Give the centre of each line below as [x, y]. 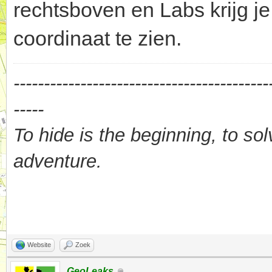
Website [39, 245]
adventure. [58, 161]
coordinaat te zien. [97, 39]
